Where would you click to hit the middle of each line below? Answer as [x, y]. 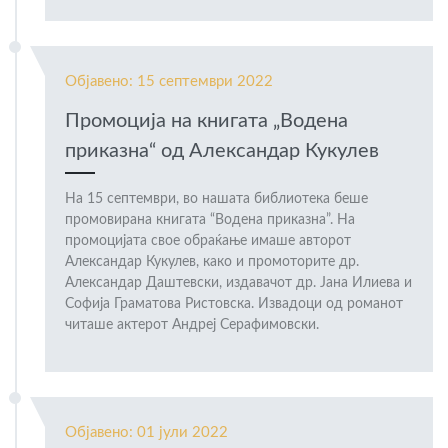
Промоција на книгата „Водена [206, 121]
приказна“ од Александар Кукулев [222, 151]
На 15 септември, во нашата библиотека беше [216, 199]
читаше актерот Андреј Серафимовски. [192, 325]
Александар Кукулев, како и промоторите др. [212, 262]
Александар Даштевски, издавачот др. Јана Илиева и [238, 283]
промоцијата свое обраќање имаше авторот [208, 241]
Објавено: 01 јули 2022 [146, 433]
